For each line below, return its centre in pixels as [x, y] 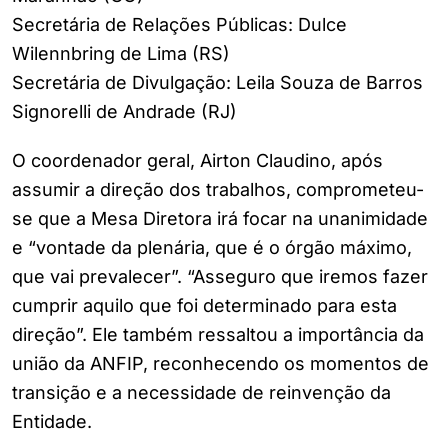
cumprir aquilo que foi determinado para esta [204, 306]
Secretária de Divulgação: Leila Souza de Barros [217, 83]
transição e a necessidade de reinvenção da [201, 393]
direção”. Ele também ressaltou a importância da [218, 335]
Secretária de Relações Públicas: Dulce [179, 25]
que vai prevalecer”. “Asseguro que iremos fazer [220, 277]
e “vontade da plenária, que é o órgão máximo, [212, 248]
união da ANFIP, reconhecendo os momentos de [220, 364]
